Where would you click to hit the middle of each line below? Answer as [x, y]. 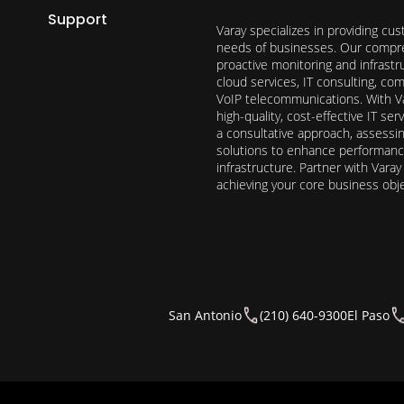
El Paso [369, 315]
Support [78, 19]
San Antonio [206, 315]
